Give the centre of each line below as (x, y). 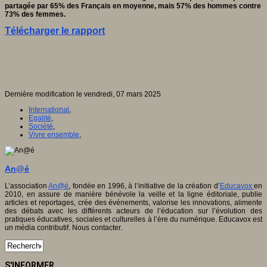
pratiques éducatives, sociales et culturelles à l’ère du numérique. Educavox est (133, 220)
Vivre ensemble (54, 135)
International (49, 110)
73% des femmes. (35, 15)
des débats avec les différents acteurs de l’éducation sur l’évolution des (133, 211)
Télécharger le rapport (55, 31)
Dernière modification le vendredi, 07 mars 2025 (83, 94)
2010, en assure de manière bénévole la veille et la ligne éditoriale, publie (133, 195)
